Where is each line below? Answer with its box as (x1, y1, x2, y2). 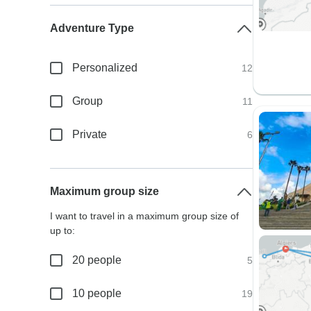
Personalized (72, 62, 138, 74)
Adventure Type (50, 22, 135, 34)
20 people (72, 254, 122, 266)
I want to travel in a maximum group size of (50, 210, 239, 221)
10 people (72, 287, 122, 299)
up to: (50, 225, 76, 236)
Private (72, 128, 108, 140)
